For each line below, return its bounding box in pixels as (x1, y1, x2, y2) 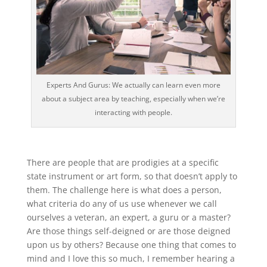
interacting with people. (94, 107, 172, 118)
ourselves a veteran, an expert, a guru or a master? (26, 212, 231, 223)
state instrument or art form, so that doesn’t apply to (26, 170, 237, 182)
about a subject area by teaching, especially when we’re (41, 94, 225, 104)
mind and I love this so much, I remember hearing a (26, 253, 235, 265)
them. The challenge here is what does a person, (26, 184, 222, 196)
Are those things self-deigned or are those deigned (26, 225, 231, 237)
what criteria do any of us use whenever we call (26, 198, 217, 210)
